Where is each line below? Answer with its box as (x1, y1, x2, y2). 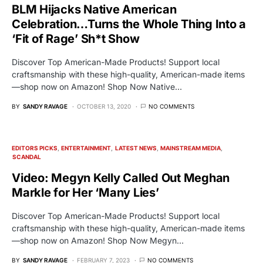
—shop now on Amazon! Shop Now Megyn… (12, 235, 184, 245)
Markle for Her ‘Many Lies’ (12, 185, 159, 200)
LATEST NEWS (114, 144, 157, 151)
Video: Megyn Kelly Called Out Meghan (12, 170, 230, 185)
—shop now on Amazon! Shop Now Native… (12, 81, 182, 92)
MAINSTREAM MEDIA (160, 144, 221, 151)
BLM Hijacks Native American (12, 2, 177, 16)
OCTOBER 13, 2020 (77, 102, 131, 110)
